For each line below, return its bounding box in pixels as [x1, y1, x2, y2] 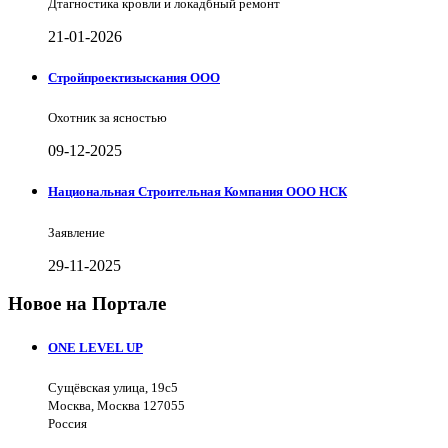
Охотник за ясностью [48, 110, 167, 126]
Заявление [48, 224, 105, 240]
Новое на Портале [8, 293, 166, 315]
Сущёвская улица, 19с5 [48, 379, 178, 395]
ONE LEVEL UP [48, 339, 143, 355]
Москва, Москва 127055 [48, 397, 185, 413]
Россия [48, 415, 87, 431]
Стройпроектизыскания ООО [48, 70, 220, 86]
